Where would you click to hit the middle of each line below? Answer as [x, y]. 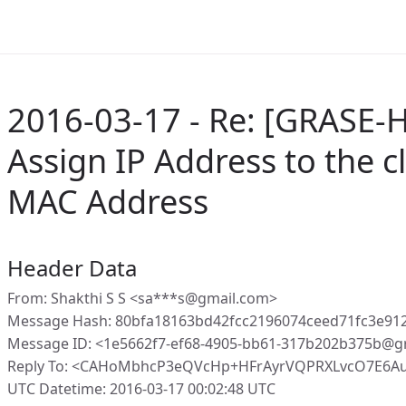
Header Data [72, 268]
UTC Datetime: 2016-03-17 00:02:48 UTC [141, 389]
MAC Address [108, 202]
